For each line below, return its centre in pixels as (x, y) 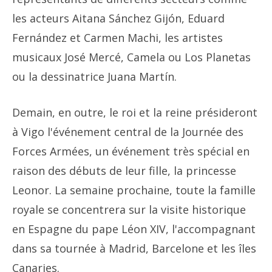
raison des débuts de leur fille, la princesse (124, 170)
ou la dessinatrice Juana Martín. (94, 76)
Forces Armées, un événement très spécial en (131, 151)
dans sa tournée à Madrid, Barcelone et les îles (134, 248)
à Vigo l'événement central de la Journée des (128, 131)
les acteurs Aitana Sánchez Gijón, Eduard (118, 18)
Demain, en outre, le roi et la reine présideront (135, 112)
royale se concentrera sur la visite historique (129, 209)
